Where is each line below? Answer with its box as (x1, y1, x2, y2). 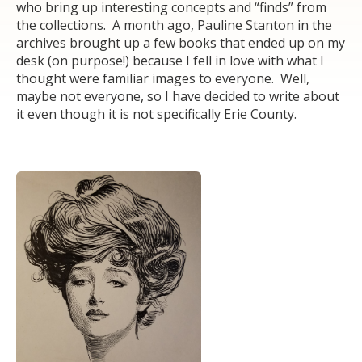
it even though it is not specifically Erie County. (16, 104, 297, 123)
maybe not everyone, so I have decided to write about (16, 86, 339, 105)
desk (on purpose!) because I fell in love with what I (16, 51, 324, 69)
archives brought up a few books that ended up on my (16, 33, 345, 52)
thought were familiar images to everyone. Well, (16, 69, 309, 87)
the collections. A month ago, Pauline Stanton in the (16, 15, 332, 34)
